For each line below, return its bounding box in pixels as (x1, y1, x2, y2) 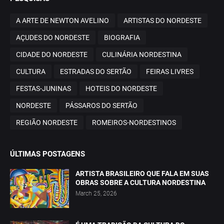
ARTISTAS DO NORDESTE (123, 16, 201, 24)
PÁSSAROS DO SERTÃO (65, 101, 137, 109)
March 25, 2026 (75, 190, 117, 197)
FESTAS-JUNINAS (16, 84, 71, 92)
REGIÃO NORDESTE (16, 118, 77, 126)
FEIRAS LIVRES (146, 67, 193, 75)
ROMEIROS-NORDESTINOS (92, 118, 176, 126)
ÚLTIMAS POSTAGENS (10, 149, 85, 159)
